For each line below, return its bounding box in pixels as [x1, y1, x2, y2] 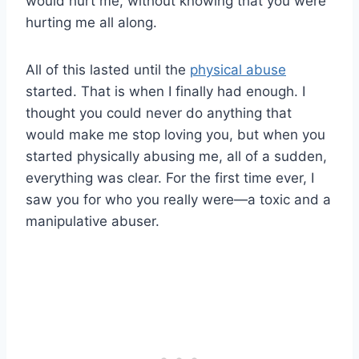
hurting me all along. [26, 14, 157, 31]
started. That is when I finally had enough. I [26, 83, 305, 100]
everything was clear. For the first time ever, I [26, 170, 314, 187]
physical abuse [190, 62, 286, 79]
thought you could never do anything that [26, 105, 292, 122]
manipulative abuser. [26, 213, 159, 230]
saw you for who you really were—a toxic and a [26, 192, 331, 208]
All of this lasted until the [26, 62, 190, 79]
